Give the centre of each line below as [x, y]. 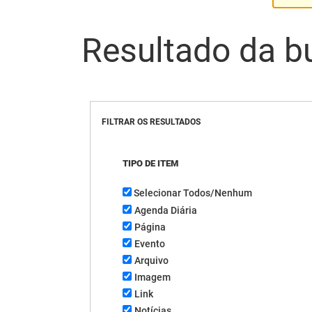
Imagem [153, 277]
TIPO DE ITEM [151, 163]
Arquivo [152, 260]
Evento [150, 243]
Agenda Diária [166, 210]
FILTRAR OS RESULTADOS [151, 122]
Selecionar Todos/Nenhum [193, 193]
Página [150, 227]
